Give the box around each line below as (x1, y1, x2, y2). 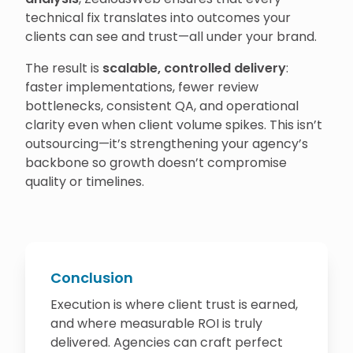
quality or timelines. (25, 173, 144, 191)
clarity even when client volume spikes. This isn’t (25, 116, 322, 135)
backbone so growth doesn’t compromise (25, 154, 287, 173)
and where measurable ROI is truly (50, 314, 262, 333)
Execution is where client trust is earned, (50, 295, 298, 314)
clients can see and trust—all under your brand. (25, 28, 317, 46)
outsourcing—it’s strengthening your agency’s (25, 135, 308, 154)
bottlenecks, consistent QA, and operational (25, 97, 299, 116)
